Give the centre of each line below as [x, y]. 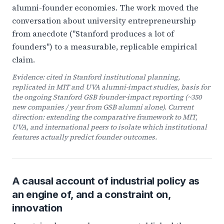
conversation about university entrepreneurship [104, 20]
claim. [23, 59]
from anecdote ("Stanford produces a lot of [93, 33]
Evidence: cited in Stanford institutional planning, [96, 77]
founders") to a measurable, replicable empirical [104, 46]
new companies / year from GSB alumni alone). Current [103, 107]
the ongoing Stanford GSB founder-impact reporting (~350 [107, 97]
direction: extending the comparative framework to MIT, [105, 117]
